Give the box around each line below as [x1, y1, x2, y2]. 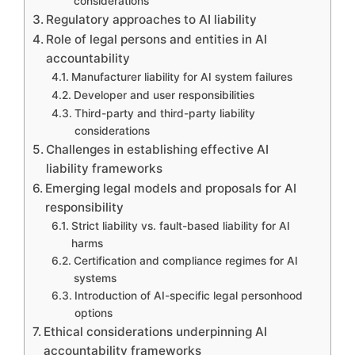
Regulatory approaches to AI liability [46, 11, 258, 27]
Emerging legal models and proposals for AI [45, 180, 297, 196]
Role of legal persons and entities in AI [46, 31, 268, 47]
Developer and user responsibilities [73, 88, 254, 101]
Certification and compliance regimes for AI [73, 254, 298, 267]
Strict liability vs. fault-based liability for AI [71, 219, 290, 232]
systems [73, 271, 116, 284]
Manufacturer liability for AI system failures [71, 70, 292, 83]
